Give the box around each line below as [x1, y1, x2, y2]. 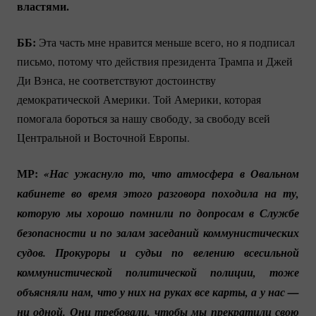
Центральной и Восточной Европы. [17, 129, 190, 145]
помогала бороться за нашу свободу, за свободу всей [17, 110, 270, 126]
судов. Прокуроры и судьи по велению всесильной [17, 244, 299, 260]
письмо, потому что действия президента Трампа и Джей [17, 53, 293, 68]
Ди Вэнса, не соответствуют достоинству [17, 72, 216, 87]
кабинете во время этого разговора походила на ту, [17, 185, 299, 201]
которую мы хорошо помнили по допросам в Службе [17, 205, 299, 221]
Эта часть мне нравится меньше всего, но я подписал [39, 34, 295, 49]
